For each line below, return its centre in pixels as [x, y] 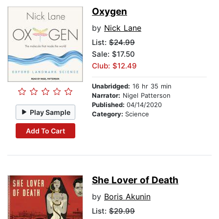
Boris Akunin [127, 197]
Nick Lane [123, 28]
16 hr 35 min [151, 86]
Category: [109, 114]
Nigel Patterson [145, 96]
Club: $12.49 [114, 66]
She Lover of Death [135, 180]
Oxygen [109, 12]
